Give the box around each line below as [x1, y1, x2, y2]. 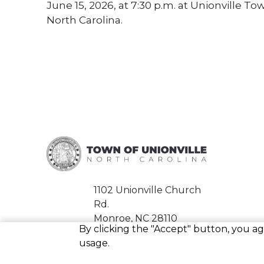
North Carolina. [47, 14, 126, 26]
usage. [79, 237, 110, 249]
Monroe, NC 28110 [94, 213, 178, 225]
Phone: [94, 236, 130, 248]
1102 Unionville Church [94, 184, 202, 196]
